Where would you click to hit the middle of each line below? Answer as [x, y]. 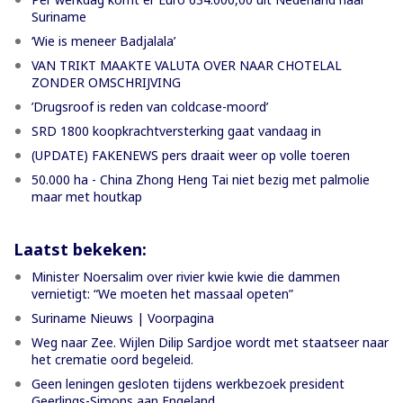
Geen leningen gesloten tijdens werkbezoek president [188, 383]
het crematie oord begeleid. [112, 359]
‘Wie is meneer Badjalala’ [103, 40]
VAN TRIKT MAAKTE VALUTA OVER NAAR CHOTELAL [187, 65]
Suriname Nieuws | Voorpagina [123, 318]
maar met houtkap [87, 196]
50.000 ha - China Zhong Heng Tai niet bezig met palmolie [201, 179]
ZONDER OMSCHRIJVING [106, 82]
